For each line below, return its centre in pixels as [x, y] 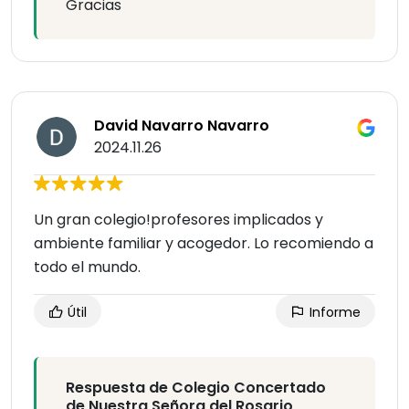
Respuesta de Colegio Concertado [196, 388]
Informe [333, 313]
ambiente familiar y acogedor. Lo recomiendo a [204, 244]
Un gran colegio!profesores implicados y [178, 220]
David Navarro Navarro [182, 126]
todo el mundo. [87, 267]
